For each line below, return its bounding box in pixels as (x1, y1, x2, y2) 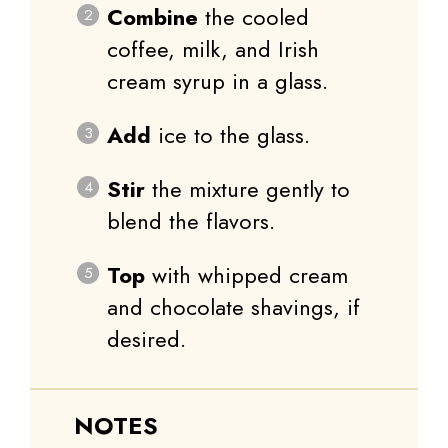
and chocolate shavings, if (107, 291, 360, 324)
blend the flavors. (107, 205, 275, 238)
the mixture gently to (145, 173, 350, 206)
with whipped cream (145, 259, 348, 292)
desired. (107, 323, 186, 356)
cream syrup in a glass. (107, 65, 328, 98)
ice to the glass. (151, 119, 310, 152)
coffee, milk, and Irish (107, 33, 319, 66)
